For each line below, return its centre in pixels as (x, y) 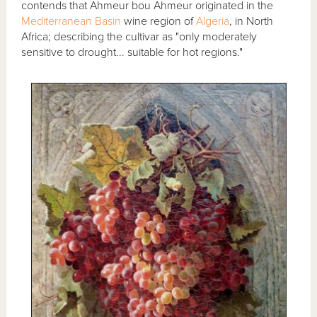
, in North (252, 21)
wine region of (159, 21)
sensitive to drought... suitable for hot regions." (132, 52)
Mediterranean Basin (71, 21)
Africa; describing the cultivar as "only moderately (139, 36)
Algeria (213, 21)
